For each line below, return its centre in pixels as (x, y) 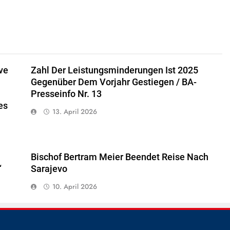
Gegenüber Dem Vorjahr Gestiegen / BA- (113, 82)
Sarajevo (49, 169)
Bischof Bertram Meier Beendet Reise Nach (119, 157)
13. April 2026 (74, 112)
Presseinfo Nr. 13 (66, 94)
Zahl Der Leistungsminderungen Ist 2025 (114, 71)
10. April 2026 (74, 187)
